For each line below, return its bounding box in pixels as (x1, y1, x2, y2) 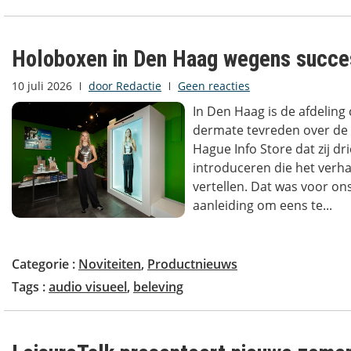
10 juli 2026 (12, 78, 72, 94)
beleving (133, 278, 183, 296)
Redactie (113, 78, 161, 94)
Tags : (12, 278, 49, 296)
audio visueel (49, 278, 127, 296)
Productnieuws (147, 255, 237, 273)
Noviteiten (78, 255, 141, 273)
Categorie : (12, 255, 78, 273)
